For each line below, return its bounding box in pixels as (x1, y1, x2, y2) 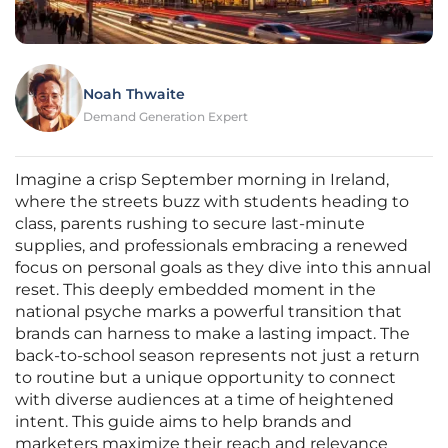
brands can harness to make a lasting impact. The (15, 324, 410, 344)
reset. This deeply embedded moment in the (15, 280, 376, 300)
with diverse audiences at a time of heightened (15, 390, 394, 410)
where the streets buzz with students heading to (15, 192, 409, 212)
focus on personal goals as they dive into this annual (15, 258, 431, 278)
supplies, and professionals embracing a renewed (15, 236, 408, 256)
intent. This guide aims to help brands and (15, 412, 352, 432)
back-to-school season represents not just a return (15, 346, 420, 366)
